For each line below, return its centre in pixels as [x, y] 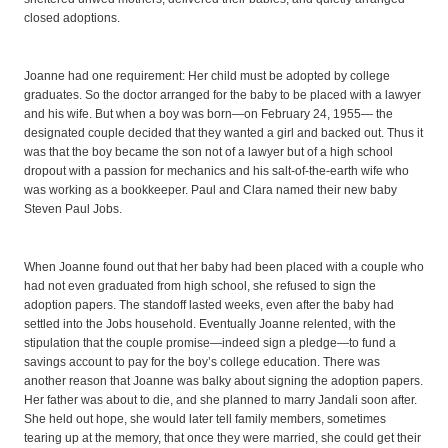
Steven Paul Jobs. [73, 209]
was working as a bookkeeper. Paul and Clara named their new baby [210, 190]
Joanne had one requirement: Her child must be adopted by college [207, 76]
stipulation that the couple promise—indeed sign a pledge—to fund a [210, 342]
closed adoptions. [72, 18]
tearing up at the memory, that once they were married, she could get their [222, 437]
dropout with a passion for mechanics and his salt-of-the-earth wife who [216, 171]
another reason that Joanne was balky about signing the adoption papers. [223, 380]
